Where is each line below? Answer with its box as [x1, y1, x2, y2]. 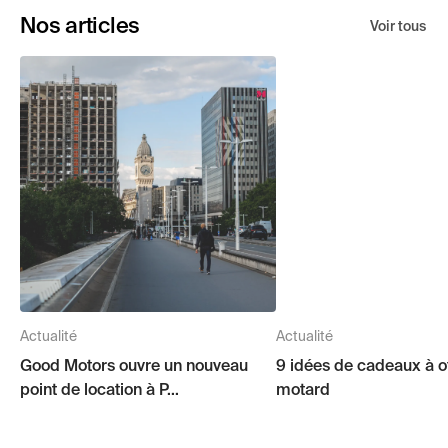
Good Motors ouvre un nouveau [20, 359, 248, 375]
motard [276, 383, 330, 399]
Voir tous [370, 20, 426, 34]
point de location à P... [20, 383, 179, 399]
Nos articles [20, 16, 140, 38]
